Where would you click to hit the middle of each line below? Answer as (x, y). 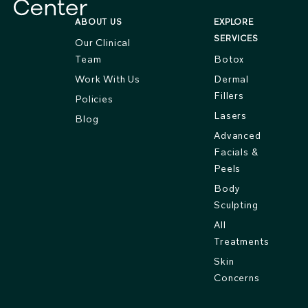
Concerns (237, 278)
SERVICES (236, 38)
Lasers (231, 115)
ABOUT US (99, 22)
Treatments (242, 241)
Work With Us (108, 79)
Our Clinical (103, 43)
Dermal (232, 79)
